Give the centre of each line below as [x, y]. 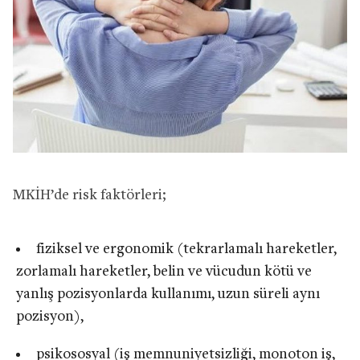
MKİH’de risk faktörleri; [90, 195]
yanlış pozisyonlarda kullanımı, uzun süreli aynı [168, 294]
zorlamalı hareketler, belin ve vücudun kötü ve [164, 272]
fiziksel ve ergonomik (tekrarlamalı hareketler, [186, 249]
